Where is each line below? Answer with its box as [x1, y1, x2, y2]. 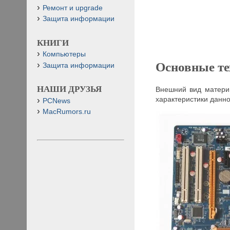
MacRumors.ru [43, 107, 91, 116]
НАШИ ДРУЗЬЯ [37, 84, 102, 94]
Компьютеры [43, 50, 86, 59]
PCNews [43, 97, 70, 105]
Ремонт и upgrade [43, 4, 103, 12]
